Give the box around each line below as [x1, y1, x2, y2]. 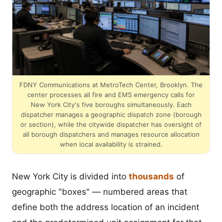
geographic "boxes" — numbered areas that [12, 187, 187, 197]
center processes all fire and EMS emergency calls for [27, 91, 195, 99]
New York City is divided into [12, 171, 129, 182]
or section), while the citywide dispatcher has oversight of [20, 120, 202, 129]
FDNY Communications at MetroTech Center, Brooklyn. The [19, 81, 203, 89]
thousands [129, 171, 174, 182]
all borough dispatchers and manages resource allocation [22, 130, 200, 139]
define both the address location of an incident [12, 202, 199, 213]
